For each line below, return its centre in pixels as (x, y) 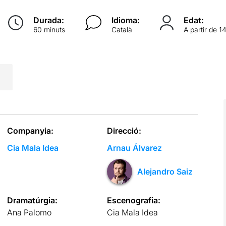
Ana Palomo (29, 212)
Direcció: (124, 130)
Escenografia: (134, 200)
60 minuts (49, 29)
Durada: (48, 20)
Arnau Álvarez (135, 148)
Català (122, 29)
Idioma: (126, 20)
